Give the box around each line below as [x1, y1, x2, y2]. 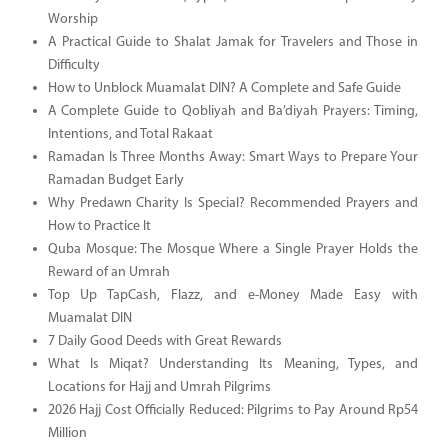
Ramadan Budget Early [47, 172, 184, 188]
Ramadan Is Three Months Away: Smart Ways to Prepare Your [47, 149, 418, 165]
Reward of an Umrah [47, 264, 170, 280]
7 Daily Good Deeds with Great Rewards [47, 333, 282, 349]
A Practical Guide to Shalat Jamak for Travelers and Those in [47, 34, 418, 50]
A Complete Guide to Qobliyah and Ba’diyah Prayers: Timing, [47, 103, 418, 119]
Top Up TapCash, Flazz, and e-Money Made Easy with [47, 287, 418, 303]
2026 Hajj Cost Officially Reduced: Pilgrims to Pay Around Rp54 [47, 402, 418, 418]
